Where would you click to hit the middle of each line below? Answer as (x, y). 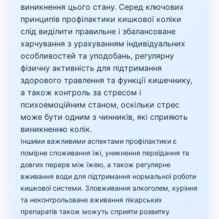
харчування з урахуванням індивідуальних (103, 44)
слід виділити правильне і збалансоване (98, 32)
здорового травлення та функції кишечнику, (107, 80)
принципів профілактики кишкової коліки (101, 19)
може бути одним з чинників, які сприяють (104, 117)
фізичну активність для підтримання (91, 68)
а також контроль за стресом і (81, 93)
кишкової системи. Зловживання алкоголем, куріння (109, 188)
